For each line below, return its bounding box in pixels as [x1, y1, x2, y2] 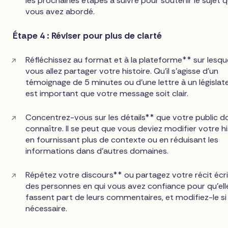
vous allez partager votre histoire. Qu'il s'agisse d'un [25, 66, 219, 76]
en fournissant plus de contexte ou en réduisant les [25, 134, 219, 146]
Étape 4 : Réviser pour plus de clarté [13, 30, 162, 41]
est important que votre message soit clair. [25, 88, 189, 99]
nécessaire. [25, 203, 68, 214]
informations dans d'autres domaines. [25, 146, 169, 157]
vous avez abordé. [25, 6, 95, 17]
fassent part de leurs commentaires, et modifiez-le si [25, 192, 227, 203]
